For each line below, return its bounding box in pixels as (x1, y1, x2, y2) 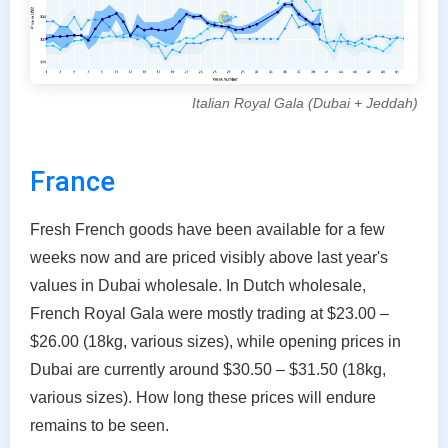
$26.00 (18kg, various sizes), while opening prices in (30, 332, 401, 350)
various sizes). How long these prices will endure (30, 388, 376, 406)
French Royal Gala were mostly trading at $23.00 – (30, 304, 389, 322)
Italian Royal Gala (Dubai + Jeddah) (192, 95, 418, 111)
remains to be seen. (30, 416, 169, 434)
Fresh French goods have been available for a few (30, 220, 385, 238)
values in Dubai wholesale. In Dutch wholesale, (30, 276, 366, 294)
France (30, 165, 115, 198)
